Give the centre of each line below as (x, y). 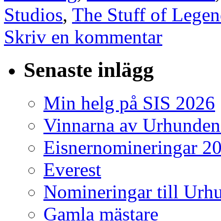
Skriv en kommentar (83, 37)
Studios (33, 15)
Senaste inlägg (89, 70)
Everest (72, 170)
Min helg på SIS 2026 (129, 103)
